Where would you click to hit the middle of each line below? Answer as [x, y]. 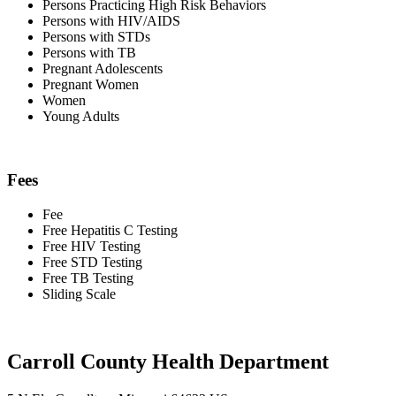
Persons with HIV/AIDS [111, 20]
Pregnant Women [91, 84]
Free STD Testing [92, 262]
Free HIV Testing [91, 246]
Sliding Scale [79, 293]
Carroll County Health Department [168, 361]
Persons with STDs [96, 36]
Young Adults [81, 116]
